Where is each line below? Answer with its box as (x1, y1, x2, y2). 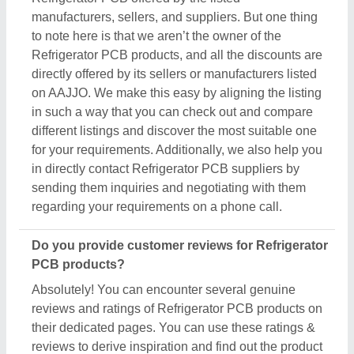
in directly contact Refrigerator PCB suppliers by (32, 162, 299, 176)
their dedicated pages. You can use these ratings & (32, 321, 315, 335)
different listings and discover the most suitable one (32, 124, 317, 138)
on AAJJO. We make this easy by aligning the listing (32, 86, 322, 100)
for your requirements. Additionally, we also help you (32, 143, 322, 157)
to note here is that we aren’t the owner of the (32, 29, 281, 43)
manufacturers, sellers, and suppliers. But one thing (32, 10, 318, 24)
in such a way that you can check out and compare (32, 105, 313, 119)
